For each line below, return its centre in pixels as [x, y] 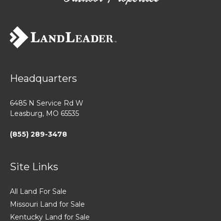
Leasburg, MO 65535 [44, 113]
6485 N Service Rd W [47, 103]
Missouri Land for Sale [47, 204]
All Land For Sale [38, 191]
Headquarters [43, 78]
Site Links [34, 167]
